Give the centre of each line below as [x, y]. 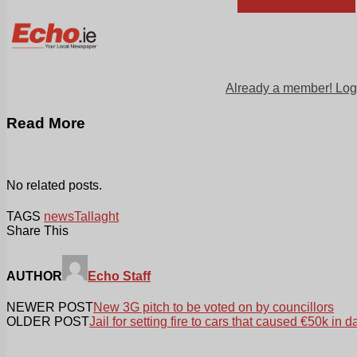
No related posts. [54, 185]
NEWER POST [50, 308]
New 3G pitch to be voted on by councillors [214, 308]
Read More [46, 123]
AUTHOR [34, 276]
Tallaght [96, 216]
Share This [37, 230]
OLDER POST [48, 322]
